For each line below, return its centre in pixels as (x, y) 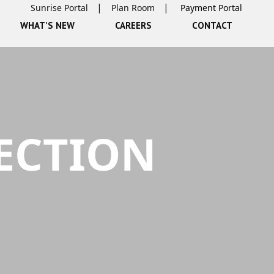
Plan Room (133, 8)
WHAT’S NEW (47, 25)
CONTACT (212, 25)
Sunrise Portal (59, 8)
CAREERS (133, 25)
